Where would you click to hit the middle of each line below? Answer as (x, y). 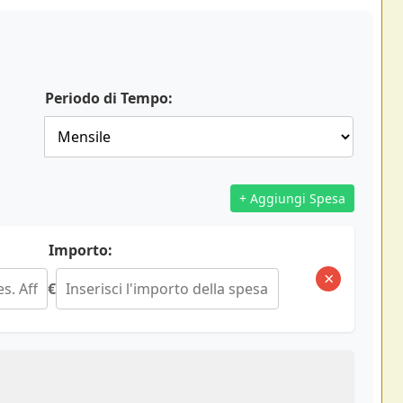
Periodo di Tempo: (109, 98)
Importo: (80, 250)
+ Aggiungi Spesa (292, 198)
